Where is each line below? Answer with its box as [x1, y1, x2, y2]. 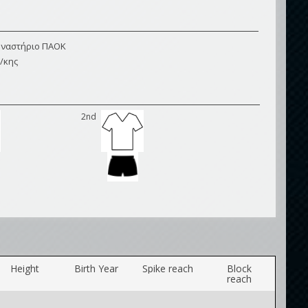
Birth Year [74, 262, 118, 275]
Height [10, 262, 39, 275]
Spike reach [142, 262, 193, 275]
